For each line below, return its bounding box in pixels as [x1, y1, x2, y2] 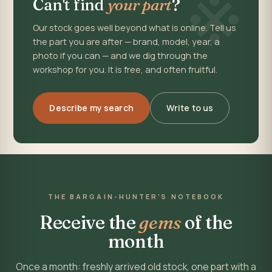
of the [181, 211, 233, 234]
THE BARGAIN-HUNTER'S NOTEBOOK [47, 192, 225, 201]
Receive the [39, 211, 140, 234]
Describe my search [49, 102, 134, 114]
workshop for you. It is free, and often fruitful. [33, 64, 218, 75]
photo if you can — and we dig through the [33, 50, 208, 61]
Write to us [166, 102, 214, 114]
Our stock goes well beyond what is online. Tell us [33, 22, 237, 33]
